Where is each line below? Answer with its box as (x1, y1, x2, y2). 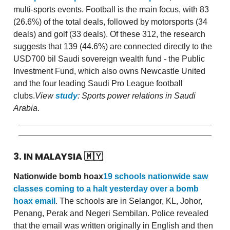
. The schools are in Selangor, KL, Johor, (55, 197, 202, 206)
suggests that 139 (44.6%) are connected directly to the (13, 42, 212, 51)
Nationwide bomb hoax (13, 172, 103, 181)
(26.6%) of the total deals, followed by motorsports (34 (13, 17, 207, 27)
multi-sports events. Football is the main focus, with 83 (13, 5, 209, 14)
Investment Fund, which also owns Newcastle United (13, 67, 205, 76)
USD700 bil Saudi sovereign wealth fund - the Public (13, 54, 205, 64)
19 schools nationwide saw (103, 172, 208, 181)
